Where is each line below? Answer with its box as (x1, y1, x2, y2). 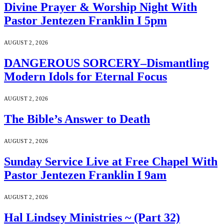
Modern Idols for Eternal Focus (4, 70, 167, 83)
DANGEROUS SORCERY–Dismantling (4, 56, 209, 70)
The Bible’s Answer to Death (4, 112, 150, 126)
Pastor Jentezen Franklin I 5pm (4, 14, 167, 27)
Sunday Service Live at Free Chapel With (4, 154, 217, 168)
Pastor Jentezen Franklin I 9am (4, 168, 166, 181)
